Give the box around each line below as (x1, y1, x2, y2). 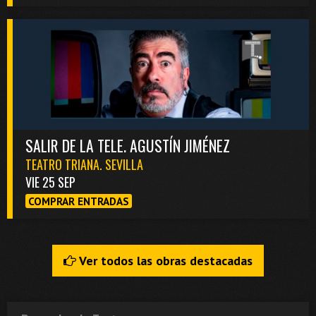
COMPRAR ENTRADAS (28, 194, 129, 209)
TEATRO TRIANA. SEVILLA (25, 155, 143, 174)
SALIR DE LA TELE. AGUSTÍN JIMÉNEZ (25, 134, 230, 157)
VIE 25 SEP (25, 173, 75, 192)
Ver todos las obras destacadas (76, 252, 253, 269)
